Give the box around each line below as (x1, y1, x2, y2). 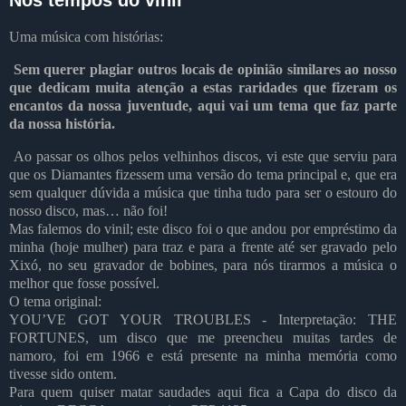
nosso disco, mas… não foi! (9, 203, 168, 219)
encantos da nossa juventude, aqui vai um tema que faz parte (9, 98, 397, 114)
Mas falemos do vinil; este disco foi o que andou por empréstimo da (9, 221, 397, 237)
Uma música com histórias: (9, 29, 163, 45)
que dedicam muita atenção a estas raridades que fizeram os (9, 80, 397, 96)
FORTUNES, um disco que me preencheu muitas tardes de (9, 330, 397, 346)
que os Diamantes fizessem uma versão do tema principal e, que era (9, 167, 397, 183)
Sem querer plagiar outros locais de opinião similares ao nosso (13, 62, 398, 78)
